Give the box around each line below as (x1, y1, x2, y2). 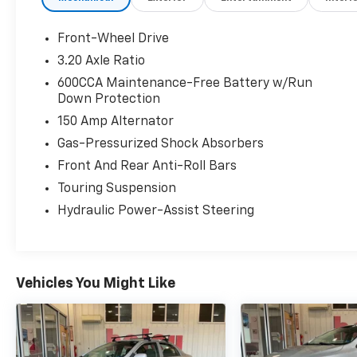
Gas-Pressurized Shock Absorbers (57, 137, 265, 151)
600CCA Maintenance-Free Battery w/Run (57, 76, 313, 90)
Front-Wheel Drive (57, 32, 170, 45)
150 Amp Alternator (57, 115, 175, 128)
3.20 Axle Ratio (57, 54, 146, 68)
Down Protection (57, 92, 161, 106)
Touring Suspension (57, 182, 177, 195)
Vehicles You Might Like (16, 276, 175, 291)
